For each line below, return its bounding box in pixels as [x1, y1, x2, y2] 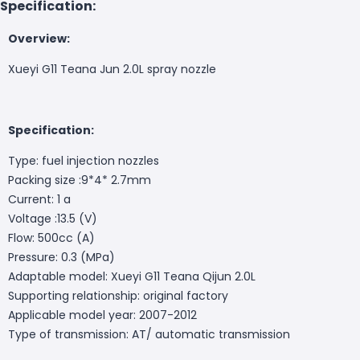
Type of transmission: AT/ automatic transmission [8, 325, 290, 342]
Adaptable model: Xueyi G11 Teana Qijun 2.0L [8, 268, 256, 284]
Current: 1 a [8, 190, 71, 207]
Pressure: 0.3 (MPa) [8, 248, 115, 265]
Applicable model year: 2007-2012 [8, 306, 197, 323]
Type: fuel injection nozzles [8, 152, 159, 169]
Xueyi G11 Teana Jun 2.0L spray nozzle [8, 60, 216, 77]
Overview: [8, 30, 70, 47]
